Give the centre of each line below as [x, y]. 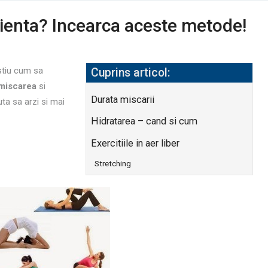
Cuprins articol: [131, 73]
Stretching [112, 163]
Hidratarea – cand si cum [144, 121]
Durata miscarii [123, 100]
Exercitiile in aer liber [135, 143]
